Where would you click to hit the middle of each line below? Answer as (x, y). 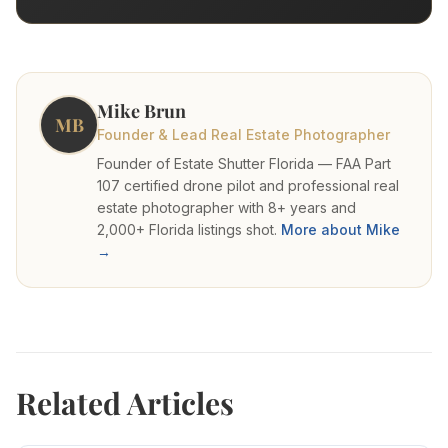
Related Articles (125, 403)
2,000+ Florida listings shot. (187, 230)
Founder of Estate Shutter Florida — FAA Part (244, 164)
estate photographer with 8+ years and (226, 208)
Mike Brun (141, 111)
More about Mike (340, 230)
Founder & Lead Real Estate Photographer (243, 135)
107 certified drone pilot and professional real (248, 186)
